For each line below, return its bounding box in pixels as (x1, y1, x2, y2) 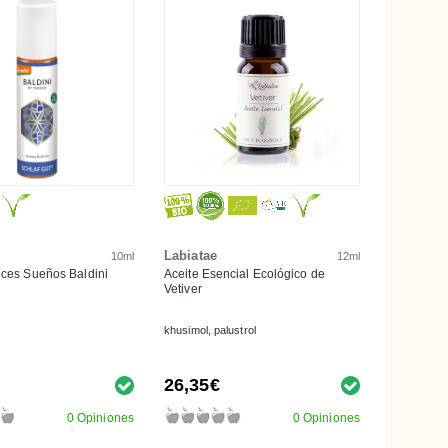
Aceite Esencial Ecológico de (164, 266, 325, 281)
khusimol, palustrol (164, 323, 256, 336)
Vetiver (164, 281, 202, 296)
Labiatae (164, 247, 217, 263)
